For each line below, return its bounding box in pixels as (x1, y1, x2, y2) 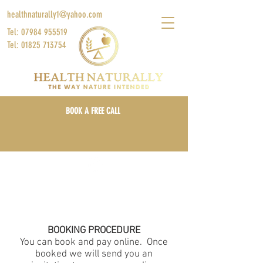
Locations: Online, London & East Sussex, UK (21, 179, 167, 190)
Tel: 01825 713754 (7, 39, 66, 50)
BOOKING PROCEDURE (48, 225, 140, 237)
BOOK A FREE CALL (65, 106, 120, 116)
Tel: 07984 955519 (7, 26, 68, 38)
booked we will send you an (35, 248, 153, 260)
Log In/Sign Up (136, 213, 177, 223)
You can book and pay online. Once (20, 237, 168, 248)
